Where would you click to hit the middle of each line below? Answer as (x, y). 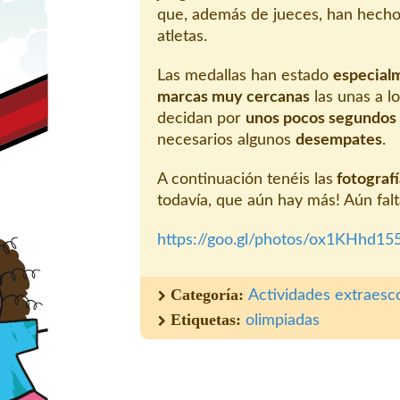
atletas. (182, 36)
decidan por (201, 118)
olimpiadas (283, 320)
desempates (339, 140)
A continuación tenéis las (245, 179)
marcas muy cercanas (233, 97)
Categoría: (209, 294)
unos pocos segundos (321, 118)
